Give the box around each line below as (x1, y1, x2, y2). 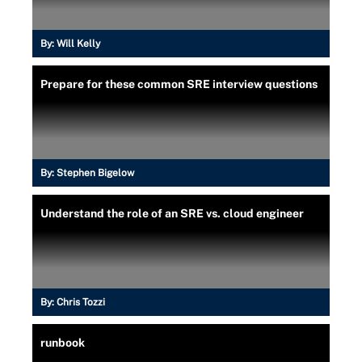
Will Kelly (57, 37, 100, 49)
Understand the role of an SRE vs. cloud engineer (40, 206, 304, 220)
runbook (40, 335, 85, 349)
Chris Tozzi (57, 296, 105, 308)
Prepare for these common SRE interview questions (40, 77, 318, 90)
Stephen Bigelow (57, 166, 134, 179)
